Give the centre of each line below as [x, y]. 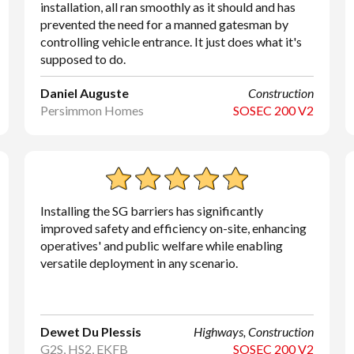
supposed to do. [83, 59]
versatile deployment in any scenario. [139, 263]
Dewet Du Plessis [90, 331]
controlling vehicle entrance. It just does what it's [171, 41]
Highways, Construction [254, 331]
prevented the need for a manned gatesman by [164, 24]
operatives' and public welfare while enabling [161, 245]
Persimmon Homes [92, 110]
